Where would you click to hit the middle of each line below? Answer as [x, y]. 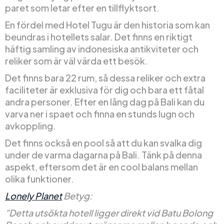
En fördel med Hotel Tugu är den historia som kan [107, 25]
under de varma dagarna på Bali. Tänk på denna [103, 155]
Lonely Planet [33, 196]
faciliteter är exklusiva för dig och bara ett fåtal [104, 90]
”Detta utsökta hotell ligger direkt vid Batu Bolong [109, 213]
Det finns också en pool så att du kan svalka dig [103, 143]
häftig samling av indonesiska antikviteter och [102, 49]
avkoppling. [30, 126]
